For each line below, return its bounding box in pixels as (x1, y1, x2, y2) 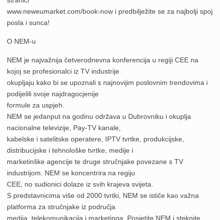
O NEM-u (7, 37, 36, 45)
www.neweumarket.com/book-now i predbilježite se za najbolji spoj (7, 7, 213, 15)
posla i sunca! (7, 18, 50, 27)
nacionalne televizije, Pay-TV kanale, (7, 123, 121, 132)
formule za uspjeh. (7, 101, 64, 109)
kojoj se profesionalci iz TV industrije (7, 67, 119, 75)
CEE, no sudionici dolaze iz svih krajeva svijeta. (7, 180, 153, 188)
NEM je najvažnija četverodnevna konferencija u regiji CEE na (7, 55, 198, 64)
